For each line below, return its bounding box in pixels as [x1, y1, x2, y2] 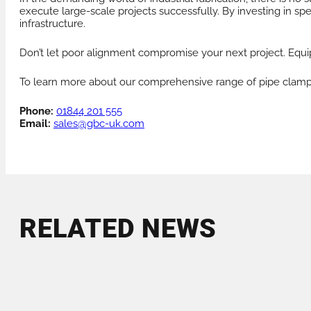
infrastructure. [19, 17, 85, 31]
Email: [19, 117, 51, 131]
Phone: [19, 105, 53, 118]
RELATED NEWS [19, 213, 217, 244]
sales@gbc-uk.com [53, 117, 144, 131]
